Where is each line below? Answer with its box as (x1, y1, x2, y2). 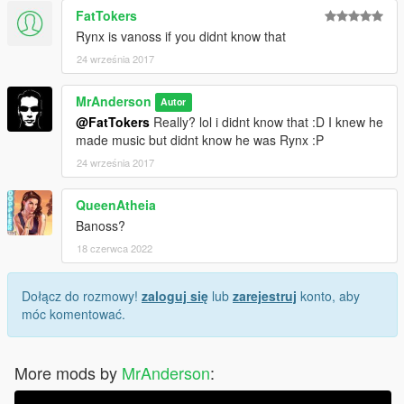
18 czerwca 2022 (77, 240, 152, 255)
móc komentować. (22, 304, 125, 323)
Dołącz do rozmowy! (22, 286, 142, 305)
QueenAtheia (76, 195, 156, 214)
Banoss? (76, 216, 125, 234)
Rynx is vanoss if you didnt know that (76, 26, 286, 45)
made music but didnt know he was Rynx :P (76, 130, 324, 149)
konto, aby (297, 286, 360, 305)
